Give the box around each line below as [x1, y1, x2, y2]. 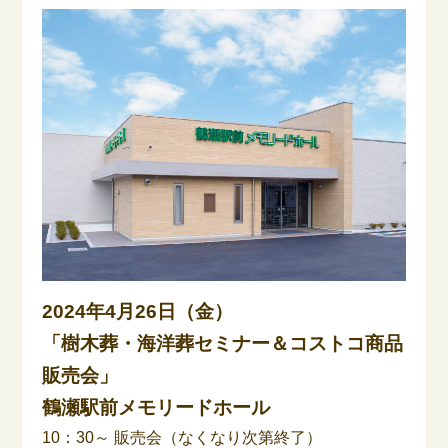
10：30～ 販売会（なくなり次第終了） [42, 429, 323, 446]
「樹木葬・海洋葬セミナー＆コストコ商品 [42, 333, 404, 354]
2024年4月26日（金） [42, 301, 234, 322]
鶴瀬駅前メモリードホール [42, 397, 271, 418]
